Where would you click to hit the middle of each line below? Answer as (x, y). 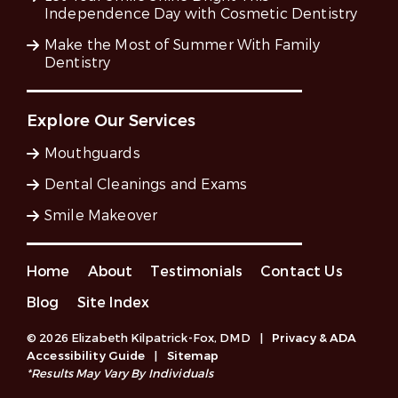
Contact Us (302, 272)
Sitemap (193, 356)
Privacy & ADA (314, 338)
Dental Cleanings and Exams (146, 185)
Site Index (113, 303)
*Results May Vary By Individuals (120, 374)
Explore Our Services (111, 121)
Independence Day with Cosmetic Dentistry (201, 14)
